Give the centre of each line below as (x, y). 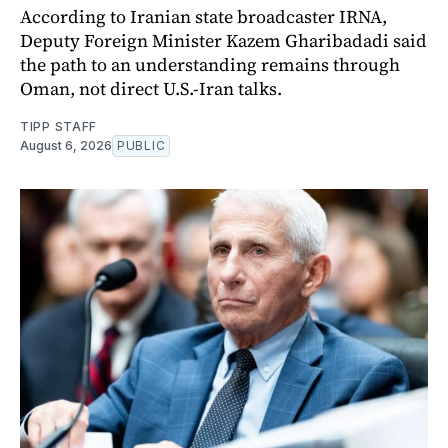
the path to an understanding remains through (210, 65)
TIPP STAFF (58, 127)
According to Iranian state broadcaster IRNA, (203, 17)
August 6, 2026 (66, 146)
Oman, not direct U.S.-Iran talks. (151, 89)
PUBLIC (141, 146)
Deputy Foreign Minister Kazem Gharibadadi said (223, 41)
